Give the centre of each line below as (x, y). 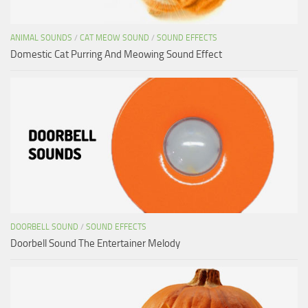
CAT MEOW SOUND (114, 38)
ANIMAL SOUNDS (41, 38)
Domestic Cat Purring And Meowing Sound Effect (116, 55)
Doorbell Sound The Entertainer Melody (95, 244)
